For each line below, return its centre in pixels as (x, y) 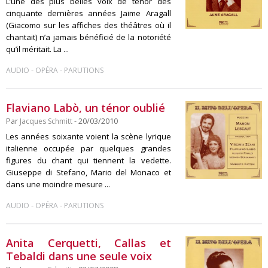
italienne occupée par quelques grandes (89, 148)
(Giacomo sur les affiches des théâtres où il (89, 25)
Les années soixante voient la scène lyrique (89, 136)
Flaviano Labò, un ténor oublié (86, 108)
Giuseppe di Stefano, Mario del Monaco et (89, 172)
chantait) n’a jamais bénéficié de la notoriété (89, 37)
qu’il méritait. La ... (37, 49)
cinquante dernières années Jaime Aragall (89, 13)
